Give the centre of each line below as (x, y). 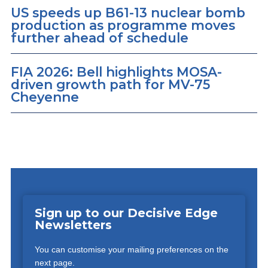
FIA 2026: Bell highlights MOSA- (116, 71)
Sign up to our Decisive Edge (126, 213)
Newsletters (73, 225)
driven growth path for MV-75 (110, 84)
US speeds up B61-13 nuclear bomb (128, 12)
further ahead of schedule (100, 37)
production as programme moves (123, 25)
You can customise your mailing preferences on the (131, 249)
